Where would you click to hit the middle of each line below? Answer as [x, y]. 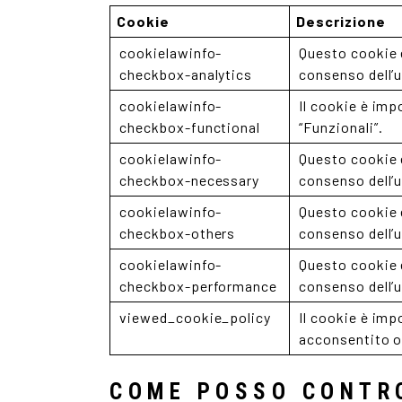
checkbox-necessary [190, 180]
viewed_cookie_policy [196, 317]
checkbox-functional [190, 127]
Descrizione [341, 21]
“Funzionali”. [341, 127]
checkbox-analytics [186, 74]
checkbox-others [178, 233]
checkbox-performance [199, 286]
